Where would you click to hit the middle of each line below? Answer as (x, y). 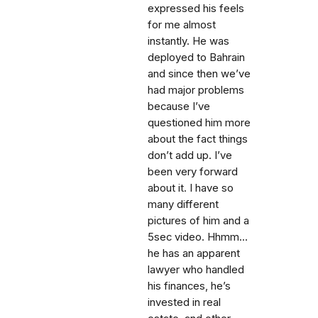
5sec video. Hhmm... (198, 237)
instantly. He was (188, 41)
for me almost (182, 25)
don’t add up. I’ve (190, 155)
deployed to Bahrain (196, 57)
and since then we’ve (199, 74)
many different (183, 204)
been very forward (193, 172)
